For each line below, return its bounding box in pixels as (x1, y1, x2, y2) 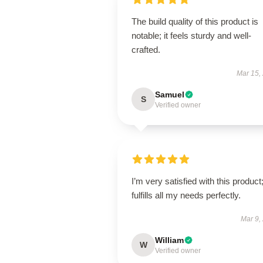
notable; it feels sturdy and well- (131, 31, 251, 41)
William (155, 235, 184, 245)
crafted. (131, 45, 160, 55)
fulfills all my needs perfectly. (131, 190, 241, 200)
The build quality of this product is (131, 16, 258, 26)
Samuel (155, 90, 184, 99)
